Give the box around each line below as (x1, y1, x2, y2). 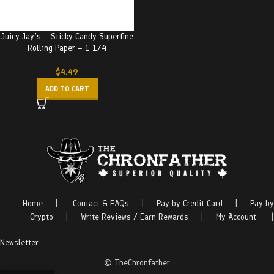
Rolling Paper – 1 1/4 (28, 43, 106, 53)
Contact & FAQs (73, 198, 129, 209)
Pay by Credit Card (157, 198, 223, 209)
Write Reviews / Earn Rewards (81, 212, 188, 222)
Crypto (30, 212, 53, 222)
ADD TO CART (45, 84, 89, 93)
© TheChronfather (104, 257, 170, 268)
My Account (216, 212, 256, 222)
